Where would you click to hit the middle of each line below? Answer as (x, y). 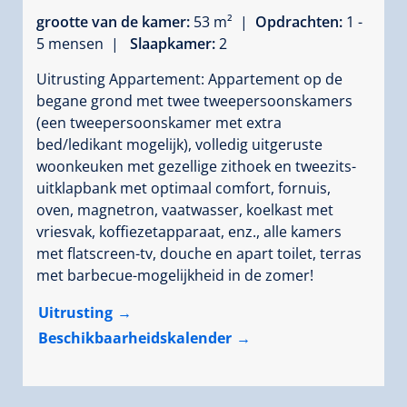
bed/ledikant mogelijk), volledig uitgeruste (179, 144)
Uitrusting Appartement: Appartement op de (189, 79)
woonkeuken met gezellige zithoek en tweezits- (196, 166)
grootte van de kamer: (115, 21)
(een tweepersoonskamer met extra (159, 122)
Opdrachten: (301, 21)
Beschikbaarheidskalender (135, 338)
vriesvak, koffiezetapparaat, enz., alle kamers (189, 231)
